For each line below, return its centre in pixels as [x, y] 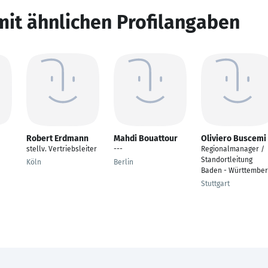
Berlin [124, 162]
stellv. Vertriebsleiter [62, 149]
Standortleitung [227, 160]
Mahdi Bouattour [146, 138]
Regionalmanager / [233, 149]
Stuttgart [215, 184]
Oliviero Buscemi [234, 138]
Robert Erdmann [57, 138]
